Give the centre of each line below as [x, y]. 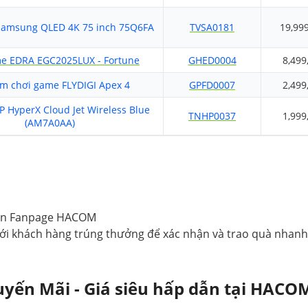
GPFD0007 [212, 85]
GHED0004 [212, 60]
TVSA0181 [212, 27]
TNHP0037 [212, 116]
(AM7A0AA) [50, 123]
